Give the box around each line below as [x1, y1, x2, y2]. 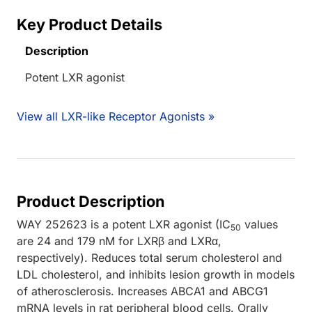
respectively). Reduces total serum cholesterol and [17, 250, 282, 265]
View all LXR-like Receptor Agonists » [17, 109, 214, 123]
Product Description [17, 192, 165, 210]
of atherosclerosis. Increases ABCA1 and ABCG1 [17, 283, 268, 298]
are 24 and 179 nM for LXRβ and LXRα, [17, 233, 221, 248]
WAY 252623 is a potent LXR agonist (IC [17, 217, 231, 231]
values [241, 217, 278, 231]
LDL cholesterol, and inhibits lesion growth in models [17, 267, 295, 281]
